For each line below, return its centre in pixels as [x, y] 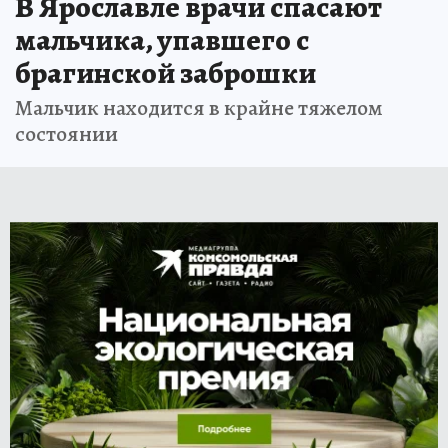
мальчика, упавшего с [162, 39]
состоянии [66, 133]
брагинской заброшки [165, 72]
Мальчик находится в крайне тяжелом [199, 107]
